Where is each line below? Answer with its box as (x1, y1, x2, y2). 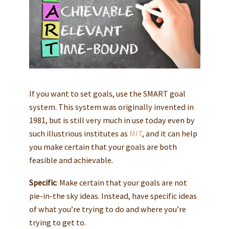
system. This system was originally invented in (29, 101, 194, 112)
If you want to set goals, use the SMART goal (29, 88, 186, 99)
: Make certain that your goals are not (56, 177, 187, 188)
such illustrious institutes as (29, 128, 129, 139)
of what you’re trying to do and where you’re (29, 203, 186, 214)
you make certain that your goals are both (29, 141, 177, 152)
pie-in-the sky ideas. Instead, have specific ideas (29, 190, 197, 201)
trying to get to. (29, 217, 86, 227)
